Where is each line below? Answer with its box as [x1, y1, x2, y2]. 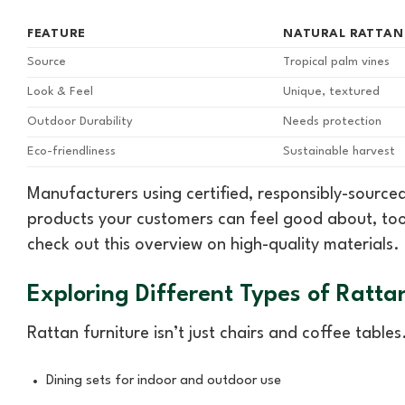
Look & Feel [27, 86, 93, 99]
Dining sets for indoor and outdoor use [45, 374, 281, 389]
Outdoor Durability [27, 116, 133, 128]
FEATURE [27, 28, 87, 41]
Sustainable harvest [283, 146, 396, 158]
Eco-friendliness [27, 146, 116, 158]
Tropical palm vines [283, 56, 391, 69]
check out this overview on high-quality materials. [27, 237, 400, 254]
